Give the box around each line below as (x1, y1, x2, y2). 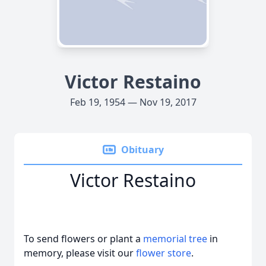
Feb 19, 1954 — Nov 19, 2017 (69, 96, 197, 109)
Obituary (121, 143, 164, 156)
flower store (136, 246, 191, 259)
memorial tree (143, 232, 207, 245)
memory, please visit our (24, 246, 136, 259)
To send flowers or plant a (24, 232, 143, 245)
